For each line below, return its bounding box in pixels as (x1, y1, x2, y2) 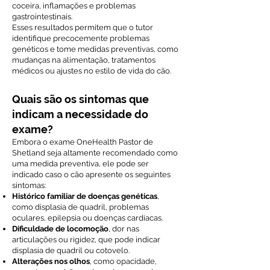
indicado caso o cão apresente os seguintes (12, 170, 171, 179)
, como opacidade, (90, 257, 157, 266)
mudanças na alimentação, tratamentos (12, 55, 155, 64)
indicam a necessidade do (12, 108, 148, 121)
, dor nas (108, 224, 139, 233)
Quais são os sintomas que (12, 93, 149, 105)
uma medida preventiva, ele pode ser (12, 159, 149, 168)
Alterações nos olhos (12, 257, 90, 266)
